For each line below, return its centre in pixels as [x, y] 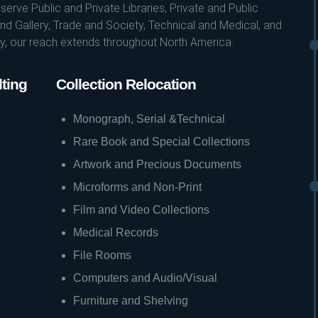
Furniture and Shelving [131, 301]
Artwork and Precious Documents [157, 164]
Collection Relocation [126, 84]
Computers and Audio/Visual [145, 278]
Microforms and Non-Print [137, 187]
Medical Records [116, 232]
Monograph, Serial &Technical [149, 119]
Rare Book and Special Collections [161, 142]
